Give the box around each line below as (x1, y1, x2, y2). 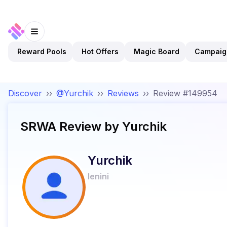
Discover (8, 88, 42, 98)
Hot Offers (82, 47, 119, 56)
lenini (88, 171, 109, 181)
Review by (56, 119, 119, 134)
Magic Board (134, 47, 179, 56)
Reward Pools (17, 47, 66, 56)
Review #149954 (153, 88, 217, 98)
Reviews (107, 88, 139, 98)
